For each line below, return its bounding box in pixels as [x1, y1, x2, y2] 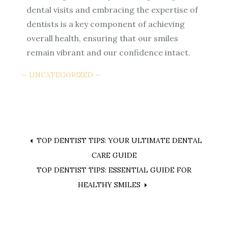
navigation [19, 159, 108, 187]
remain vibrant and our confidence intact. [26, 47, 191, 58]
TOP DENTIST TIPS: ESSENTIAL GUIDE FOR [37, 165, 191, 175]
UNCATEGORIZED [29, 70, 94, 79]
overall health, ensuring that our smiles [26, 33, 179, 43]
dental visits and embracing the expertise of [26, 4, 198, 15]
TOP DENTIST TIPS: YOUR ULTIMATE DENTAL [36, 135, 202, 145]
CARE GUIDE [91, 150, 137, 160]
